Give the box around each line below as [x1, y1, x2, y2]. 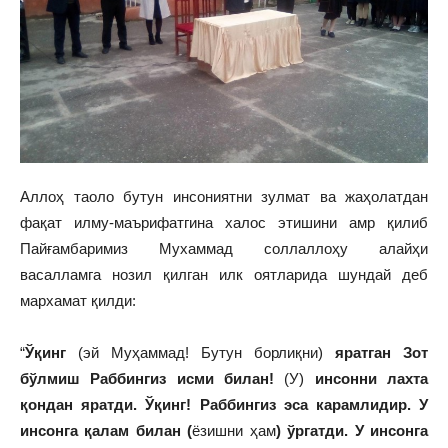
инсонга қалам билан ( [20, 422, 193, 439]
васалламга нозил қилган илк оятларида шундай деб [20, 266, 428, 283]
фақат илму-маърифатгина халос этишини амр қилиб [20, 214, 428, 231]
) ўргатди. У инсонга [275, 422, 429, 439]
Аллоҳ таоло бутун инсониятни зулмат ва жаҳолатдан [20, 188, 428, 205]
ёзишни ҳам [192, 422, 276, 439]
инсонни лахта [304, 370, 429, 387]
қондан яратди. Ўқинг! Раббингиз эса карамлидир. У [20, 396, 428, 413]
